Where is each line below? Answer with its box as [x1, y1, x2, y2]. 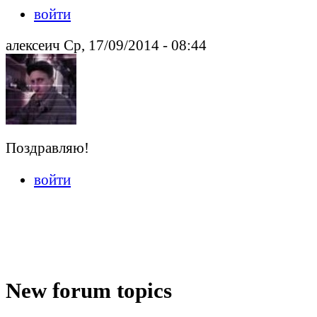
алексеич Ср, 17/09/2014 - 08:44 [6, 37, 207, 54]
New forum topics [6, 277, 172, 303]
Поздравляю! [6, 139, 89, 156]
